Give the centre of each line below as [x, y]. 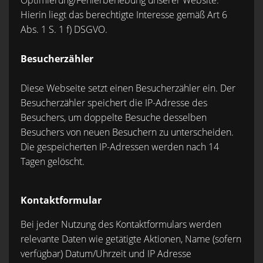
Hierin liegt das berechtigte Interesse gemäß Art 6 [124, 15]
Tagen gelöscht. [53, 161]
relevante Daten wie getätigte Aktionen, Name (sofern [131, 239]
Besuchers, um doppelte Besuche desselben [114, 117]
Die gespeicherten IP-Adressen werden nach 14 [120, 147]
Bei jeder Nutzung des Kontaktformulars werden [121, 224]
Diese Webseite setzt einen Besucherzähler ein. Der [128, 88]
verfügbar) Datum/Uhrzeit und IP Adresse [106, 254]
